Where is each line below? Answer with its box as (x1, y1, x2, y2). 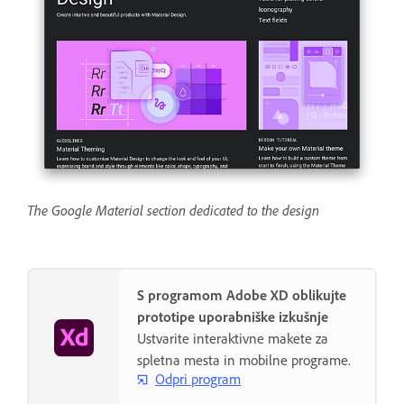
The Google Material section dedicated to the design (27, 200, 319, 219)
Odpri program (155, 370, 241, 389)
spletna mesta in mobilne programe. (137, 350, 351, 369)
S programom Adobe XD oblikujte (137, 285, 346, 304)
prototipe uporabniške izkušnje (137, 307, 328, 326)
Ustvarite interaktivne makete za (137, 328, 328, 347)
